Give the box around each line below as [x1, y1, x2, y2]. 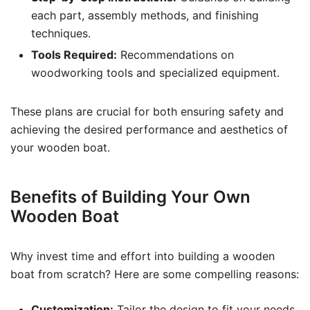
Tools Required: [31, 48, 117, 62]
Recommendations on [117, 48, 234, 62]
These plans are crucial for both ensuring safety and [10, 104, 284, 118]
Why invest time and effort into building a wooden [10, 249, 275, 263]
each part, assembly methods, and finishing [31, 8, 259, 22]
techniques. [31, 26, 91, 40]
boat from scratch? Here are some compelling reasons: [10, 267, 299, 281]
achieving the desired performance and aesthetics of [10, 122, 288, 136]
